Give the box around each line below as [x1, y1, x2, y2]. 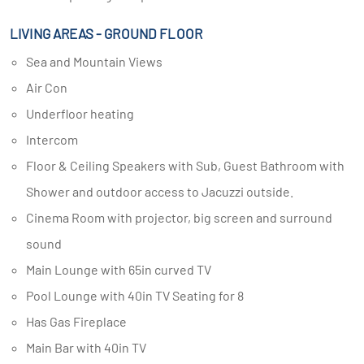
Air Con [34, 80, 67, 95]
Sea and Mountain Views [33, 54, 162, 69]
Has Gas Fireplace [34, 314, 127, 329]
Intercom [29, 132, 78, 147]
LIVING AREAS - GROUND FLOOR [10, 25, 203, 41]
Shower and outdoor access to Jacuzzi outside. [26, 184, 293, 199]
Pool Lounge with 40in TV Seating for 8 [33, 288, 244, 303]
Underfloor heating [34, 106, 134, 121]
